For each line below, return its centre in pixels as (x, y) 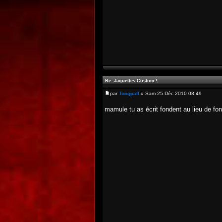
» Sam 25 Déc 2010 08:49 (170, 93)
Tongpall (129, 93)
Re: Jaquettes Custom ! (131, 81)
